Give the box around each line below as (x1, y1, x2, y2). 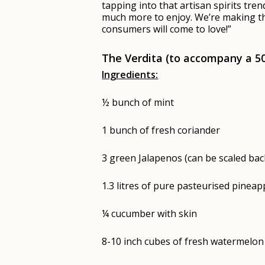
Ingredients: (102, 68, 159, 81)
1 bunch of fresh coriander (102, 124, 221, 137)
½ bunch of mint (102, 96, 174, 109)
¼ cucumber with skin (102, 207, 198, 220)
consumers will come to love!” (102, 22, 232, 35)
